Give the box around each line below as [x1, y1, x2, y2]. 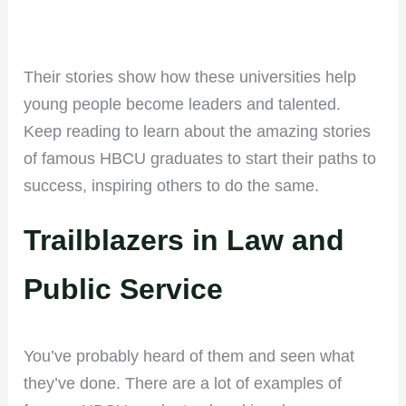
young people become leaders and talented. [24, 94, 342, 113]
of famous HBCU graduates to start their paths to [24, 149, 377, 168]
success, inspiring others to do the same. [24, 176, 320, 195]
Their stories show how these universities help [24, 67, 357, 86]
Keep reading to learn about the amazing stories [24, 121, 372, 140]
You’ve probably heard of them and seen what [24, 346, 355, 365]
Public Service [24, 272, 224, 305]
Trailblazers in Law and [24, 223, 345, 256]
